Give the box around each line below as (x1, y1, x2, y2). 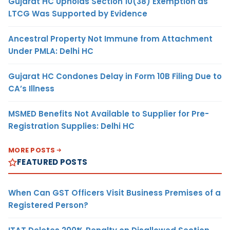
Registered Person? (8, 200, 88, 211)
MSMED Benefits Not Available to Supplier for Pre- (8, 108, 209, 120)
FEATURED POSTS (17, 157, 88, 168)
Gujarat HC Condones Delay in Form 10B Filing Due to (8, 71, 222, 82)
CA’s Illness (8, 83, 54, 94)
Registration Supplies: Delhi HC (8, 121, 135, 132)
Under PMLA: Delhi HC (8, 46, 93, 57)
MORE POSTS (8, 145, 55, 156)
